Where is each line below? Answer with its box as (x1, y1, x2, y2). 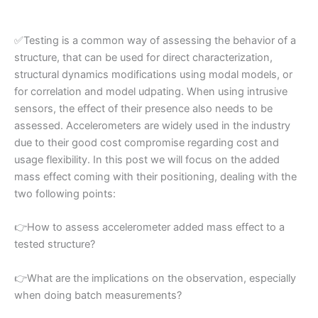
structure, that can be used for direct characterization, (14, 51, 273, 65)
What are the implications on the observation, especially (27, 271, 296, 285)
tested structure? (14, 238, 95, 251)
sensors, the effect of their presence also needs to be (14, 102, 273, 116)
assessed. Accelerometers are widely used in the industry (14, 119, 290, 133)
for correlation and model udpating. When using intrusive (14, 85, 287, 99)
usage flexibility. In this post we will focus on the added (14, 153, 280, 167)
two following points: (14, 187, 116, 201)
